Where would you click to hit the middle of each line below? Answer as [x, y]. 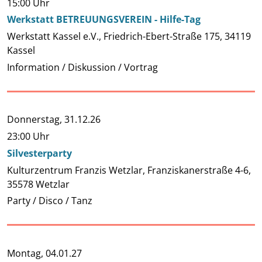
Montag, [26, 253]
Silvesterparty [39, 153]
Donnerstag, [36, 120]
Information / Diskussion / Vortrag [82, 67]
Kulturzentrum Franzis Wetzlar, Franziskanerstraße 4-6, [129, 170]
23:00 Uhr [28, 137]
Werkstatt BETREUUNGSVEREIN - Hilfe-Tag [104, 20]
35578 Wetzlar [38, 184]
